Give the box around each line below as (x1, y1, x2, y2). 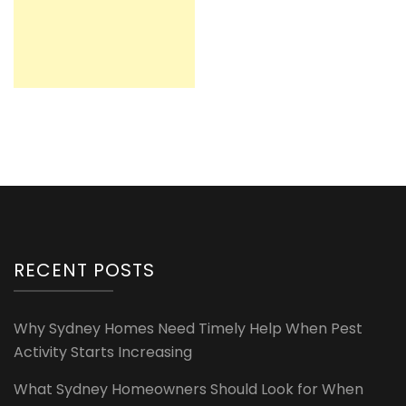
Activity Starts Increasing (14, 341, 192, 362)
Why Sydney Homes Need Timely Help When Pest (14, 317, 362, 339)
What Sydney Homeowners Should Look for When (14, 378, 363, 400)
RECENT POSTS (14, 256, 155, 283)
